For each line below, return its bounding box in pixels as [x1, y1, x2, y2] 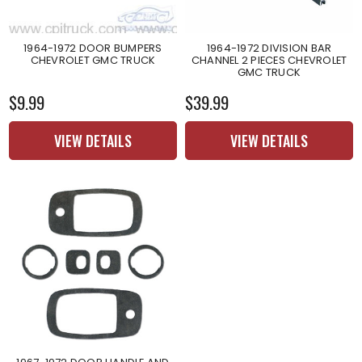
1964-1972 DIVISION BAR [206, 40, 332, 56]
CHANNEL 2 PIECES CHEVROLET [191, 52, 347, 68]
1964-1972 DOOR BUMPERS [23, 40, 162, 56]
